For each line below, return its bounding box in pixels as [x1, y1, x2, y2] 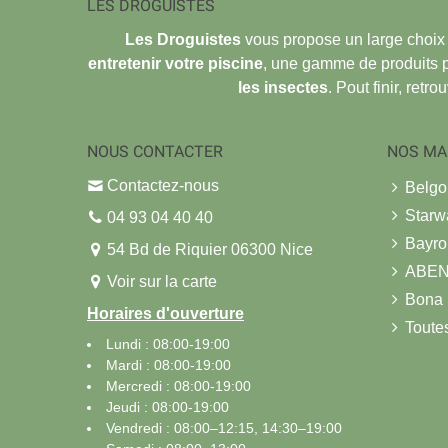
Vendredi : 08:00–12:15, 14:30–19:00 [106, 419, 342, 436]
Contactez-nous [107, 176, 219, 194]
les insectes [237, 78, 328, 96]
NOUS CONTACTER [87, 141, 223, 161]
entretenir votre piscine [88, 54, 263, 72]
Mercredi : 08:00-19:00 [106, 377, 251, 394]
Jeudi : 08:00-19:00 [106, 398, 229, 415]
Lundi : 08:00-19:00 [106, 335, 230, 352]
